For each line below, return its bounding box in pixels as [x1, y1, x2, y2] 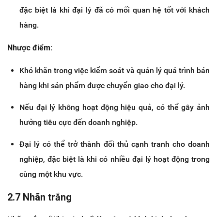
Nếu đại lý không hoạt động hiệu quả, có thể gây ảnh [19, 103, 210, 112]
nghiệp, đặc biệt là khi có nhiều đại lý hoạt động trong [19, 155, 210, 164]
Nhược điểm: [7, 43, 52, 53]
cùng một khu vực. [19, 170, 83, 179]
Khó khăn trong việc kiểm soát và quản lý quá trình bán [19, 66, 210, 76]
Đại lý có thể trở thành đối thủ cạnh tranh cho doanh [19, 139, 210, 149]
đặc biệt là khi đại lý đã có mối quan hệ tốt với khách [19, 5, 210, 15]
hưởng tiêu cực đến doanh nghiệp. [19, 118, 138, 127]
